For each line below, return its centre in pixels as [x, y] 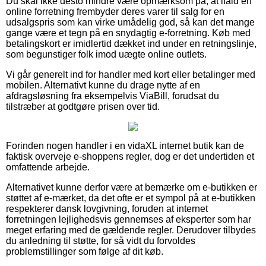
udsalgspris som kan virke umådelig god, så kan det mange [130, 22]
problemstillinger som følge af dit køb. [85, 251]
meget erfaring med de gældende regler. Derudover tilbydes [131, 230]
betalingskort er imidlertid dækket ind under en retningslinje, [131, 43]
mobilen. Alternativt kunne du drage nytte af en [103, 85]
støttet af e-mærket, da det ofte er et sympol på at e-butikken [131, 198]
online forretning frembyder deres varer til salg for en [115, 11]
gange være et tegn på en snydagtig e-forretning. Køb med [128, 33]
